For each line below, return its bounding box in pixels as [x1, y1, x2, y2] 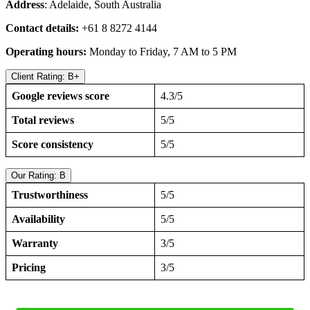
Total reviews [12, 114, 74, 127]
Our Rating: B [11, 170, 66, 181]
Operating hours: [6, 46, 89, 58]
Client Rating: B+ [11, 71, 80, 82]
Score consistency [12, 138, 93, 151]
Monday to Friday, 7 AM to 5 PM [89, 46, 237, 58]
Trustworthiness [12, 189, 88, 201]
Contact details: [6, 22, 79, 35]
